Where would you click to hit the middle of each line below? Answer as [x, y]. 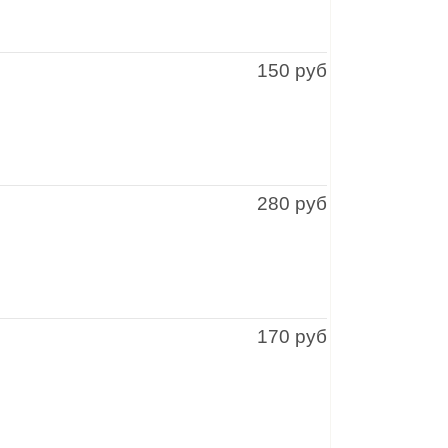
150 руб [292, 70]
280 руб [292, 203]
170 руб [292, 336]
